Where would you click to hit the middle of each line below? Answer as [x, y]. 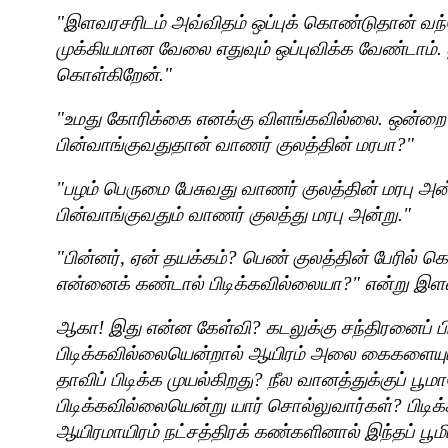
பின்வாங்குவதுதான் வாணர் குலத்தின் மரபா [226, 144]
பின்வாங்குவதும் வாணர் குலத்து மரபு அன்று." [233, 214]
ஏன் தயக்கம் [178, 258]
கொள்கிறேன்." [114, 75]
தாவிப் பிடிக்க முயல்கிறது [154, 379]
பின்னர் [92, 258]
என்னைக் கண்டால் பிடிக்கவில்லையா [199, 284]
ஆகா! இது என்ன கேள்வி [153, 327]
